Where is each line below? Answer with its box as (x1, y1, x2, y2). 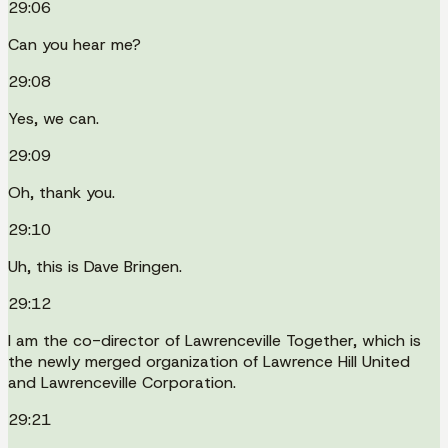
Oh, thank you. (8, 181, 115, 203)
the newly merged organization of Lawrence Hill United (8, 350, 410, 372)
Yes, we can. (8, 107, 99, 129)
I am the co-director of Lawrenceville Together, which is (8, 329, 421, 351)
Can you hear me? (8, 33, 141, 55)
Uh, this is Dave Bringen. (8, 255, 182, 277)
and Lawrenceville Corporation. (8, 371, 236, 393)
